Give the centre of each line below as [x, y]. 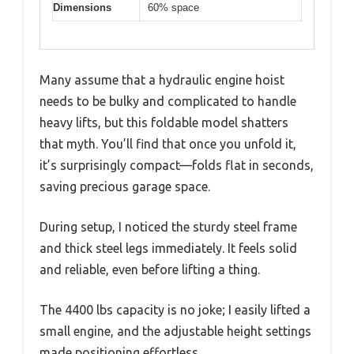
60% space [173, 8]
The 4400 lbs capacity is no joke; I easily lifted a [175, 309]
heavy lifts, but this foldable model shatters [164, 122]
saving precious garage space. [125, 186]
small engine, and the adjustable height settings [175, 331]
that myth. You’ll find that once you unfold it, [168, 143]
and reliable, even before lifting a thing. [150, 269]
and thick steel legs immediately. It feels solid [168, 248]
